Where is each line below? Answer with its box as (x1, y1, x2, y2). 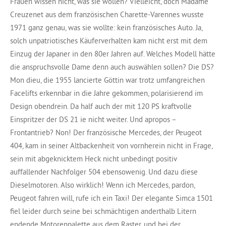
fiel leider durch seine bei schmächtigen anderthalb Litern (10, 206, 196, 216)
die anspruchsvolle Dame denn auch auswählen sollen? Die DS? (10, 62, 214, 72)
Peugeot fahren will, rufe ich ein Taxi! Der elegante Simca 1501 (10, 193, 213, 203)
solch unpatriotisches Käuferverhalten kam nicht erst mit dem (10, 35, 207, 45)
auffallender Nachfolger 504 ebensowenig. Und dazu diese (10, 166, 198, 177)
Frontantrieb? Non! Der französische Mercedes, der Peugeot (10, 127, 202, 137)
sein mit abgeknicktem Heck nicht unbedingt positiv (10, 153, 177, 163)
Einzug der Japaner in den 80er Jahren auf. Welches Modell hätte (10, 48, 215, 59)
